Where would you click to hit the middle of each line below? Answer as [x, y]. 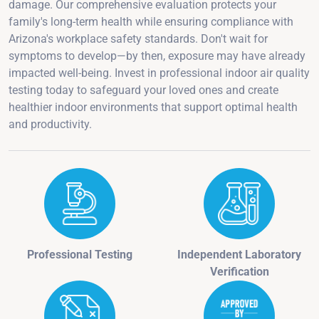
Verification [239, 271]
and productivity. [50, 124]
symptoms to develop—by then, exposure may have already [157, 56]
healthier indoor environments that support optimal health [153, 107]
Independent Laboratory [239, 254]
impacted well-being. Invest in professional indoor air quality [159, 73]
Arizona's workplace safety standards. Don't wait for [138, 38]
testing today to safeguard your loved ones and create [143, 90]
